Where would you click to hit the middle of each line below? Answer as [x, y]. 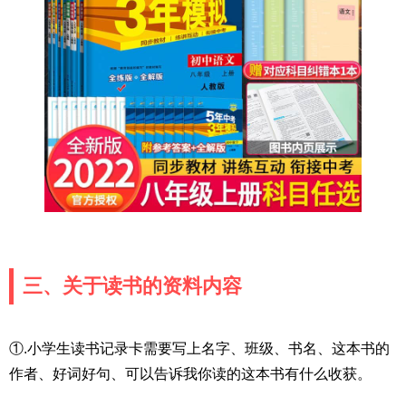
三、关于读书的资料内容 [132, 285]
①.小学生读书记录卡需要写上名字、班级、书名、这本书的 [199, 348]
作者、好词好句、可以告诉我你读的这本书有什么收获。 [190, 373]
